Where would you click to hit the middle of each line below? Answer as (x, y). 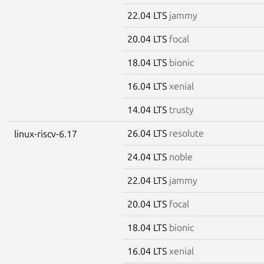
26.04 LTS (148, 133)
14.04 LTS (148, 109)
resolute (187, 133)
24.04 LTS (148, 156)
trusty (181, 109)
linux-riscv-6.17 (46, 133)
